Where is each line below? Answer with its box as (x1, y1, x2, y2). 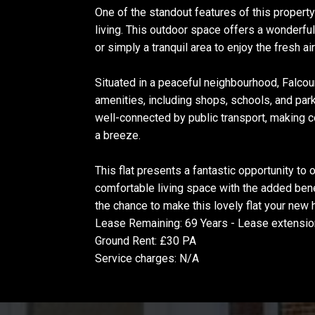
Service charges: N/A (95, 252, 199, 265)
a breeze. (95, 129, 141, 142)
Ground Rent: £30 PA (95, 234, 196, 247)
